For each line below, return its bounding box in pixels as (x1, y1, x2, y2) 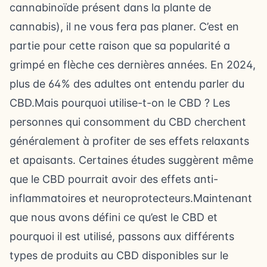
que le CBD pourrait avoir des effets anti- (10, 173, 218, 185)
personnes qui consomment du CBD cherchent (10, 116, 246, 128)
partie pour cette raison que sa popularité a (10, 39, 230, 52)
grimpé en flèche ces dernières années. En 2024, (10, 58, 256, 71)
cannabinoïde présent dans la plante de (10, 1, 211, 14)
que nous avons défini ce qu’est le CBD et (10, 211, 218, 223)
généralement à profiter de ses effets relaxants (10, 135, 249, 147)
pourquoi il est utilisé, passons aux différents (10, 230, 234, 243)
